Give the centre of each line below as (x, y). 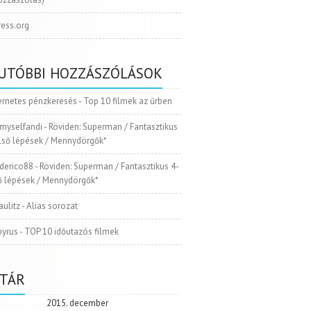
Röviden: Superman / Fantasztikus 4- (110, 167)
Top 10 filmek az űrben (128, 101)
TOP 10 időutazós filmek (72, 232)
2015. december (77, 303)
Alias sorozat (52, 206)
